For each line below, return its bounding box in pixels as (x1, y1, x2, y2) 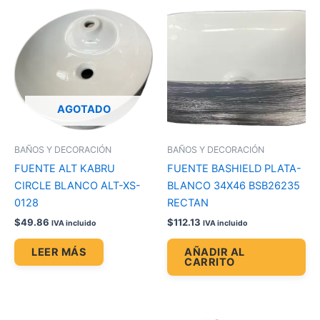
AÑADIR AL (184, 246, 245, 259)
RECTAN (167, 196, 209, 210)
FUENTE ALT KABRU (14, 162, 115, 176)
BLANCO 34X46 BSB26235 (167, 179, 300, 193)
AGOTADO (56, 103, 111, 116)
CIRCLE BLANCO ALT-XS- (14, 179, 141, 193)
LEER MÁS (31, 246, 86, 259)
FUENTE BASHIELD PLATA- (167, 162, 301, 176)
